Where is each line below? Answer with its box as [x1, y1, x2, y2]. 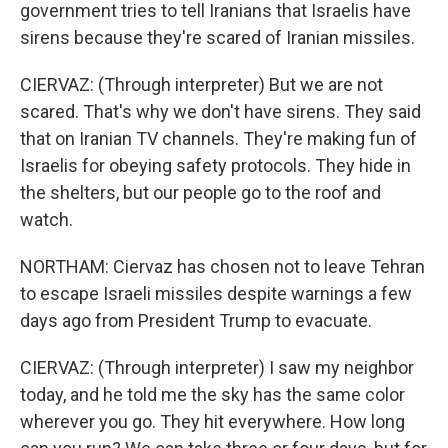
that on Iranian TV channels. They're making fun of [20, 128, 417, 149]
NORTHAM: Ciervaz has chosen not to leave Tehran [20, 256, 425, 277]
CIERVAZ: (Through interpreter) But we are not [20, 74, 383, 95]
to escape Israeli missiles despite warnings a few [20, 283, 412, 304]
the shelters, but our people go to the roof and [20, 182, 381, 203]
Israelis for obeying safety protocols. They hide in [20, 155, 411, 176]
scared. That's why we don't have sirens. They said [20, 101, 421, 122]
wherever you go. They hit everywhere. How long [20, 411, 405, 432]
